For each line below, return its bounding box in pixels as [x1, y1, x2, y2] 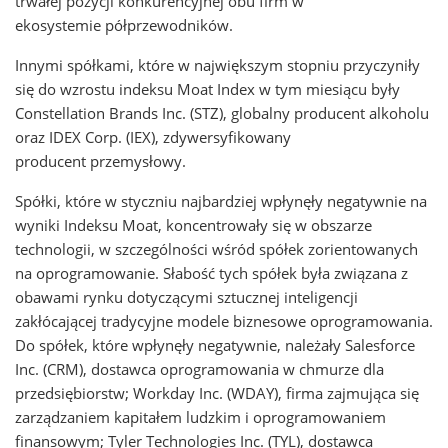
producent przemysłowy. [15, 151, 186, 171]
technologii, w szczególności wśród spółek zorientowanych [15, 239, 418, 259]
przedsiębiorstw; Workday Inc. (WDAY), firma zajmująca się [15, 383, 419, 403]
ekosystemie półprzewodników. [15, 15, 233, 35]
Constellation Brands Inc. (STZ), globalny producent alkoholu [15, 103, 429, 123]
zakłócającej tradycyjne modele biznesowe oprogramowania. [15, 311, 433, 331]
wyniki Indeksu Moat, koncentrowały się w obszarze [15, 215, 372, 235]
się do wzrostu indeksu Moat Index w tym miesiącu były [15, 79, 400, 99]
